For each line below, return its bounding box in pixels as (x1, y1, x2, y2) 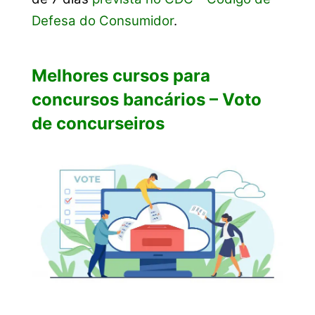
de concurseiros (31, 112, 165, 134)
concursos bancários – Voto (31, 89, 262, 110)
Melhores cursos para (31, 65, 210, 86)
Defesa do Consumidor (31, 13, 174, 30)
